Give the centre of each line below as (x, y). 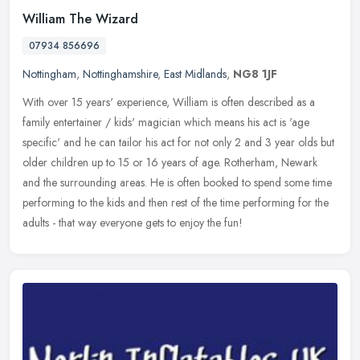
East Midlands (195, 74)
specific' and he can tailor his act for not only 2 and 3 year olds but (178, 142)
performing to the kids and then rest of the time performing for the (176, 202)
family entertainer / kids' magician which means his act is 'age (166, 122)
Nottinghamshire (120, 74)
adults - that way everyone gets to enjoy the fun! (133, 222)
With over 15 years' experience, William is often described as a (169, 102)
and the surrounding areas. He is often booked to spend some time (177, 182)
